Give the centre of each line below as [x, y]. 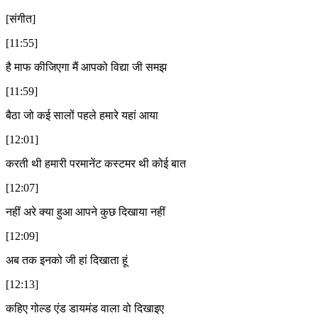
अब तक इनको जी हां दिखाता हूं [67, 260]
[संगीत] [21, 18]
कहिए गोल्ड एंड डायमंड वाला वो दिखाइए [85, 308]
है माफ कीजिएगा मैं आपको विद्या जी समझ [86, 67]
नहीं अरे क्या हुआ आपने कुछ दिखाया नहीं [86, 212]
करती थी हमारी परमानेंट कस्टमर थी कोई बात [96, 163]
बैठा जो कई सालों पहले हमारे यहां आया [82, 115]
